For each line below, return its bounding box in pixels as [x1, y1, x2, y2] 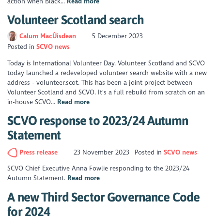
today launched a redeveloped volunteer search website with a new [7, 68, 207, 77]
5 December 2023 [90, 31, 143, 40]
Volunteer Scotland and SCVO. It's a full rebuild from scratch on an [7, 88, 205, 96]
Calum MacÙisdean [19, 31, 78, 40]
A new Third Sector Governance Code [7, 190, 200, 204]
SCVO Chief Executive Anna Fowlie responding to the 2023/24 [7, 164, 190, 173]
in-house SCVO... [7, 97, 58, 106]
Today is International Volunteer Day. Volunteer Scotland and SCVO [7, 59, 205, 67]
